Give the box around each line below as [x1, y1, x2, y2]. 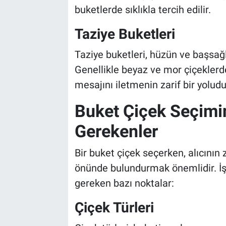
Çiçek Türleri [74, 199, 154, 216]
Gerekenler [74, 121, 158, 141]
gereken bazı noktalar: [74, 177, 174, 190]
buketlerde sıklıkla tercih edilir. [74, 4, 211, 16]
